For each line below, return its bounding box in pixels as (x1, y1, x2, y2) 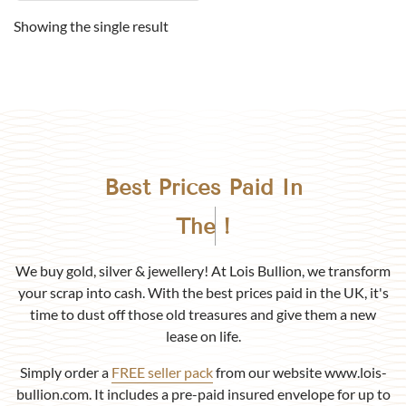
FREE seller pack (111, 362, 213, 381)
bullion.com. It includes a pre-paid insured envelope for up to (15, 384, 391, 402)
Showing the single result (14, 17, 169, 35)
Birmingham (183, 212, 307, 239)
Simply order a (19, 362, 111, 381)
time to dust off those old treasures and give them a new (30, 304, 376, 323)
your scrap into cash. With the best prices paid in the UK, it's (17, 283, 389, 301)
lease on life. (165, 326, 241, 344)
